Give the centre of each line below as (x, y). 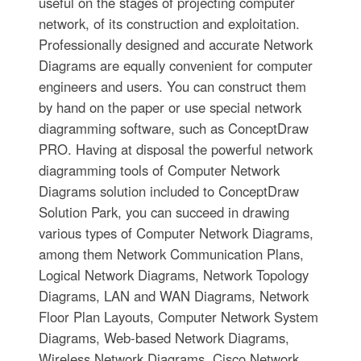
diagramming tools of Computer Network (159, 170)
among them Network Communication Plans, (171, 253)
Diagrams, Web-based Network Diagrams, (164, 337)
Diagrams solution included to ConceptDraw (168, 191)
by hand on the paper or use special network (170, 107)
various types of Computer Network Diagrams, (176, 232)
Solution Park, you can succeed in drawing (164, 212)
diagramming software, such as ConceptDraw (173, 128)
